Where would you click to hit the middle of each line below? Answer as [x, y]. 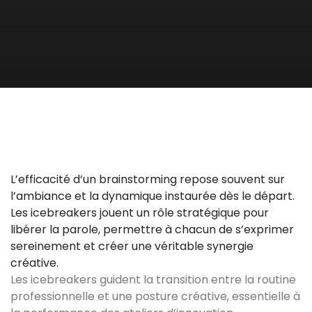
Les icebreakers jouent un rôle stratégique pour [140, 213]
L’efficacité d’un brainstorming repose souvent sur [148, 179]
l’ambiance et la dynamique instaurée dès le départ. [153, 196]
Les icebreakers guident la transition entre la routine [153, 280]
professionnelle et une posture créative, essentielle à [155, 296]
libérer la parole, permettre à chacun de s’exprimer [152, 229]
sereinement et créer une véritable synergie [132, 246]
